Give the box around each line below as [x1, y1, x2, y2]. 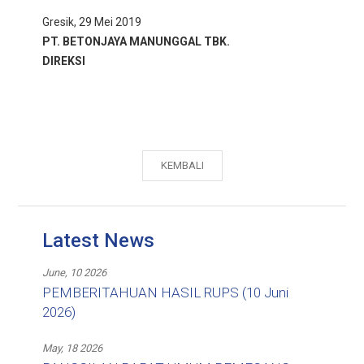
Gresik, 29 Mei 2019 [42, 15, 142, 28]
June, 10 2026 [42, 266, 107, 279]
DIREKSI [42, 54, 86, 67]
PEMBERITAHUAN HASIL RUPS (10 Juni [42, 284, 289, 301]
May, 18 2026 [42, 341, 103, 354]
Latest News [42, 228, 155, 252]
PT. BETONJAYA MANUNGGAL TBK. [42, 34, 231, 48]
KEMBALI [160, 158, 204, 171]
